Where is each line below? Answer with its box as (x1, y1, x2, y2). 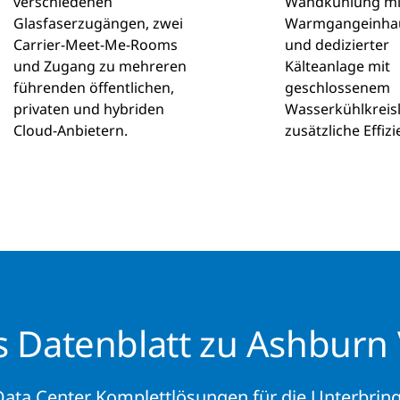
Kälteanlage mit (284, 56, 390, 76)
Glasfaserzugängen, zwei (13, 13, 184, 33)
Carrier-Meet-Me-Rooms (13, 35, 179, 54)
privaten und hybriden (13, 99, 165, 119)
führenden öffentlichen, (13, 78, 175, 97)
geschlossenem (284, 78, 390, 97)
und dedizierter (284, 35, 389, 54)
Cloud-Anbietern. (13, 121, 129, 140)
